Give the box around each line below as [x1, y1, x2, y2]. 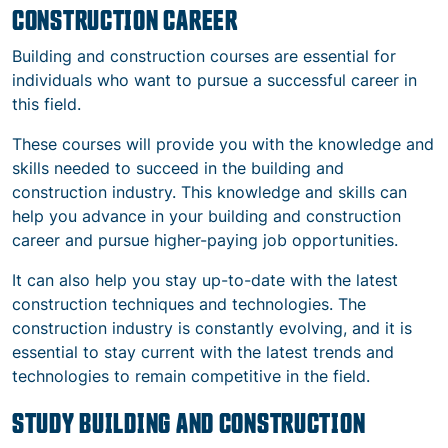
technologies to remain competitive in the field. [12, 366, 370, 386]
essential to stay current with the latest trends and [12, 342, 394, 362]
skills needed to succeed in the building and [12, 158, 344, 178]
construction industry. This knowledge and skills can [12, 182, 407, 202]
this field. [12, 94, 86, 114]
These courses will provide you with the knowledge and [12, 134, 434, 154]
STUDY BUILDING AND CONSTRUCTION [12, 405, 366, 437]
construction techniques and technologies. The [12, 294, 366, 314]
